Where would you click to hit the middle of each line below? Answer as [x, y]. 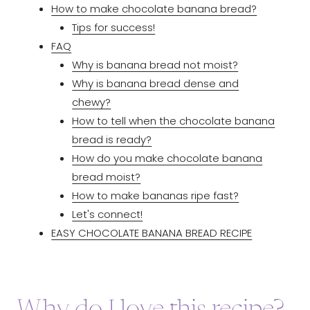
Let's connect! [108, 214]
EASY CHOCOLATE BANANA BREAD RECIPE [152, 232]
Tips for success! [114, 27]
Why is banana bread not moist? [155, 64]
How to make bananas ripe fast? [156, 195]
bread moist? [107, 176]
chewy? [92, 102]
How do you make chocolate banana [167, 158]
